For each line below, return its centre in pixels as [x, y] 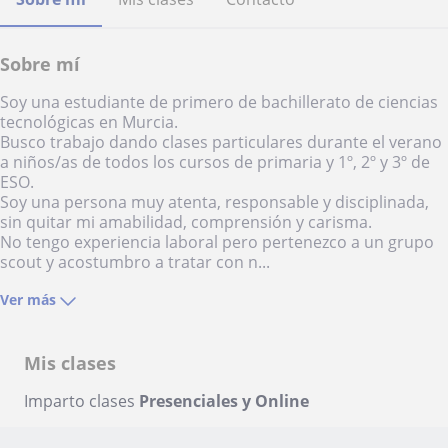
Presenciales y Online [224, 401]
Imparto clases [81, 401]
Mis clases [70, 363]
